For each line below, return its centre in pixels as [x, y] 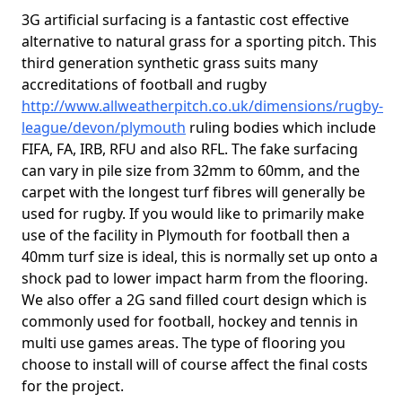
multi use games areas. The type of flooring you [184, 343]
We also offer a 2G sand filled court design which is [194, 300]
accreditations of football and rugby [144, 84]
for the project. [73, 386]
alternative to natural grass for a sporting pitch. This [199, 41]
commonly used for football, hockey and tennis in [190, 321]
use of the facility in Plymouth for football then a [186, 235]
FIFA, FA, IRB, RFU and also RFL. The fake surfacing [190, 149]
